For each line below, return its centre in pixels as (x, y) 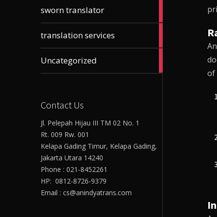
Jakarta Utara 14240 (72, 157)
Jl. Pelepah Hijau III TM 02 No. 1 (90, 123)
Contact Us (62, 105)
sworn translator (72, 10)
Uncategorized (69, 60)
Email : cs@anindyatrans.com (86, 192)
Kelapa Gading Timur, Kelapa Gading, (99, 146)
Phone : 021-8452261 (74, 169)
